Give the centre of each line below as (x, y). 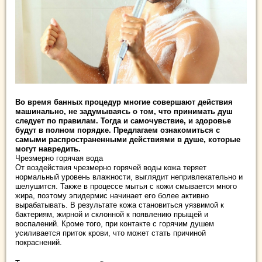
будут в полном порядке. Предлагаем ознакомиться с (118, 130)
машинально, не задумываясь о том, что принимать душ (124, 111)
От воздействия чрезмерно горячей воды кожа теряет (111, 168)
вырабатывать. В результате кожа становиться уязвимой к (120, 205)
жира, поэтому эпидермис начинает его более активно (112, 196)
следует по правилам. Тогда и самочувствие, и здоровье (123, 121)
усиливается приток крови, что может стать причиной (111, 233)
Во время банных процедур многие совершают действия (124, 102)
